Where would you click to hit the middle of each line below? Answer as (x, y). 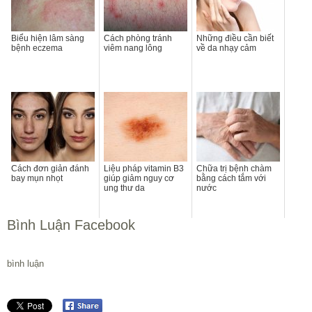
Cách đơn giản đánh (50, 168)
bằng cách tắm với (231, 178)
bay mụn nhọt (37, 178)
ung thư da (124, 188)
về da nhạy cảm (226, 48)
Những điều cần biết (235, 38)
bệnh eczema (37, 48)
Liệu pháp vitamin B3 (144, 168)
